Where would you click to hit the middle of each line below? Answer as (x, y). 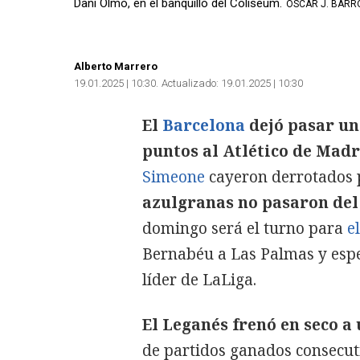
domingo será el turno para (245, 228)
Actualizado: (190, 83)
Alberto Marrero (116, 66)
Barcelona (204, 125)
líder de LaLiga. (199, 280)
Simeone (174, 177)
